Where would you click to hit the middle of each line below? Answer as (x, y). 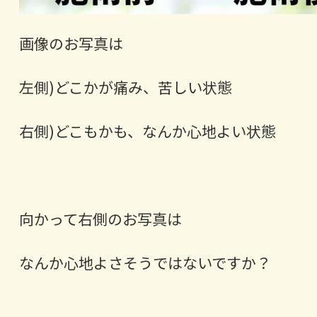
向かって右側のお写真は (100, 219)
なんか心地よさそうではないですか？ (145, 263)
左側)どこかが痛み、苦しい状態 (125, 87)
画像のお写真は (71, 44)
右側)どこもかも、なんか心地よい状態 (147, 131)
